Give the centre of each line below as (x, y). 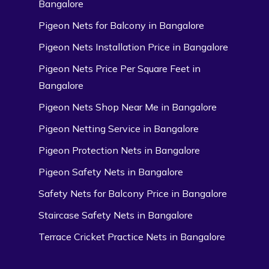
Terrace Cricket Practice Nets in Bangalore (132, 236)
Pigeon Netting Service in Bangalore (119, 128)
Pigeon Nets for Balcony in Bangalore (121, 25)
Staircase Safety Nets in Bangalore (116, 215)
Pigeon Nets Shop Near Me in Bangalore (128, 107)
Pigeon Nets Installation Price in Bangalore (133, 47)
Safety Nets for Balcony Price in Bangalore (133, 193)
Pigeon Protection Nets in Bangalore (119, 150)
